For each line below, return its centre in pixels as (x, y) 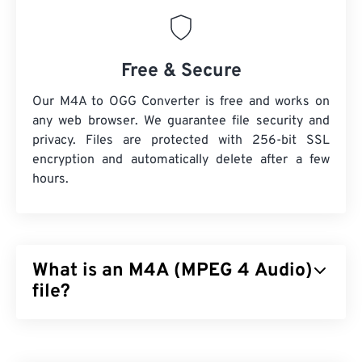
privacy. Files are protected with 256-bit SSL (181, 141)
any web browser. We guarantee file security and (181, 122)
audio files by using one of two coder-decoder (164, 349)
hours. (51, 180)
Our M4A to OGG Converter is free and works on (181, 102)
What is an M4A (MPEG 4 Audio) (173, 271)
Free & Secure (181, 72)
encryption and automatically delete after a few (181, 160)
